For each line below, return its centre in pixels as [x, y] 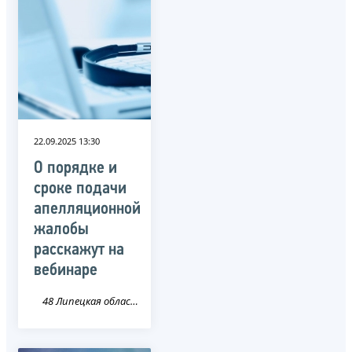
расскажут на [79, 250]
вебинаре [66, 270]
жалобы [61, 229]
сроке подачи [80, 189]
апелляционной [87, 209]
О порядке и [75, 168]
